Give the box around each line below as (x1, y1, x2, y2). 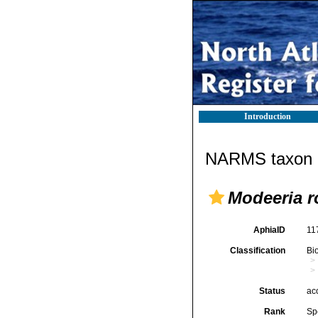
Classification (229, 246, 285, 256)
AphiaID (253, 225, 285, 235)
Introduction (244, 111, 291, 121)
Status (258, 286, 285, 296)
